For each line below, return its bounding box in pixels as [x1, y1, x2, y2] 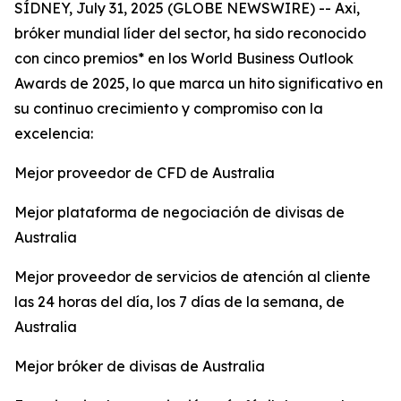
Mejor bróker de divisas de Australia [14, 357, 265, 375]
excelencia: [14, 124, 93, 142]
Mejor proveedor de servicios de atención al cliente [14, 268, 371, 286]
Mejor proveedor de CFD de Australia [14, 164, 275, 182]
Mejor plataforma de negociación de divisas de [14, 203, 345, 221]
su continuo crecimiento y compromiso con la [14, 99, 323, 117]
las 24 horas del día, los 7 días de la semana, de [14, 293, 345, 311]
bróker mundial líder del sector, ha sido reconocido [14, 24, 366, 42]
